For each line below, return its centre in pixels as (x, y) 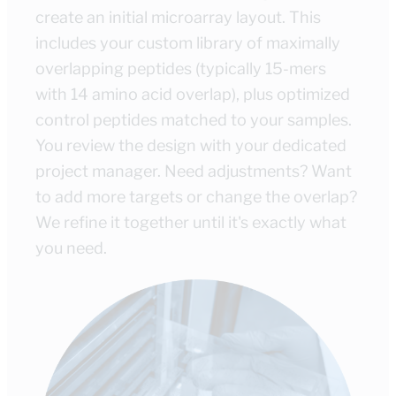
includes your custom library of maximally (188, 43)
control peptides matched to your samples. (194, 120)
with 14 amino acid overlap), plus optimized (193, 95)
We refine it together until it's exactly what (191, 223)
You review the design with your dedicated (191, 146)
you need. (71, 248)
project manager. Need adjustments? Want (194, 171)
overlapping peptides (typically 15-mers (181, 69)
